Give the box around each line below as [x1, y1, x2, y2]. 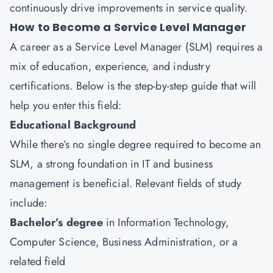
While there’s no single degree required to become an [10, 136, 261, 152]
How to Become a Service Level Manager [10, 19, 246, 35]
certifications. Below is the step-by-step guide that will [10, 78, 257, 94]
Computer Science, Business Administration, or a [10, 234, 238, 250]
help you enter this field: [10, 97, 122, 113]
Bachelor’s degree [10, 214, 106, 230]
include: [10, 195, 48, 211]
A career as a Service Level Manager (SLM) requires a [10, 39, 263, 55]
